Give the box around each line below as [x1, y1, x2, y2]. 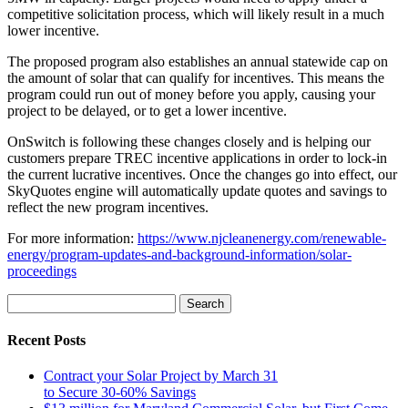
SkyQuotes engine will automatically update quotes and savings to [7, 182, 387, 199]
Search [6, 292, 46, 309]
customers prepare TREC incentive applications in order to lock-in [7, 149, 387, 166]
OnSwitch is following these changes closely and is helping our [7, 133, 371, 149]
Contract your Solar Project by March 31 [44, 368, 278, 384]
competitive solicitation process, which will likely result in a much [7, 5, 384, 22]
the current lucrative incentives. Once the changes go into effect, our [7, 166, 397, 182]
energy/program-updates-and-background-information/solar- [7, 246, 352, 262]
